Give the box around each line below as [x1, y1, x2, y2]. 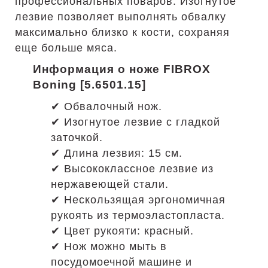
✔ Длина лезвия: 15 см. [51, 147, 182, 159]
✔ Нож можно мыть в [51, 240, 167, 252]
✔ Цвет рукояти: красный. [51, 225, 194, 237]
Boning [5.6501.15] [33, 78, 146, 91]
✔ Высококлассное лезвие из [51, 163, 214, 175]
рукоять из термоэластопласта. [51, 209, 225, 221]
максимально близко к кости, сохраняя [15, 26, 230, 38]
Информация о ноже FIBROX [33, 63, 211, 75]
